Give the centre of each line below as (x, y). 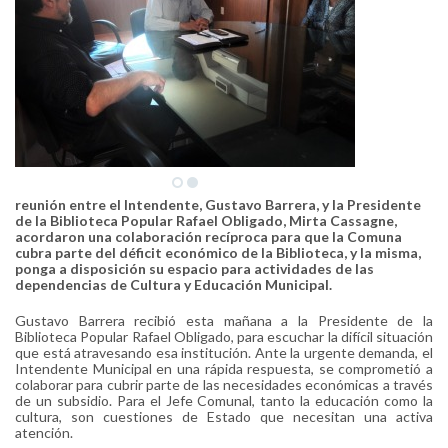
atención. (44, 432)
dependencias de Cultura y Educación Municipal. (173, 284)
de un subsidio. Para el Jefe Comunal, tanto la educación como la (224, 400)
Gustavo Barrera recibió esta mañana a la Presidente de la (224, 320)
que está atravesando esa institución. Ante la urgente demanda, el (224, 352)
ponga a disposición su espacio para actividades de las (194, 268)
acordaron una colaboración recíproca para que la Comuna (208, 236)
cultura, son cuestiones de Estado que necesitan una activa (224, 416)
